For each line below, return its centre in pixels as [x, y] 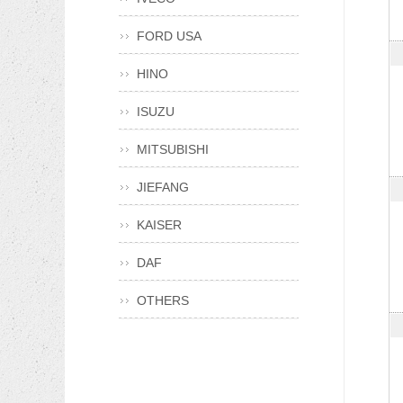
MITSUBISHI [173, 149]
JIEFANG [163, 187]
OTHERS [163, 300]
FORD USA [169, 36]
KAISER [159, 225]
